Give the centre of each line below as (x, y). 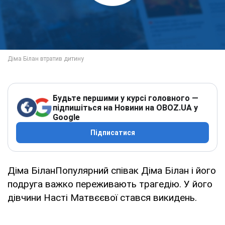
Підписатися (113, 132)
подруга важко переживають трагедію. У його (110, 184)
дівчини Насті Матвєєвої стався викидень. (102, 197)
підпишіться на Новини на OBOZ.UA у (125, 107)
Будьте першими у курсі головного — (126, 98)
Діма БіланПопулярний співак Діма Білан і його (112, 170)
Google (66, 117)
